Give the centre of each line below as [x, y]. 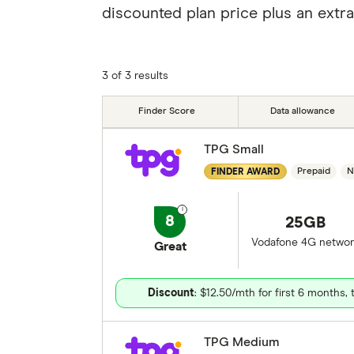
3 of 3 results [135, 76]
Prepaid [313, 171]
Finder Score [167, 111]
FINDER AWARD [245, 172]
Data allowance [302, 111]
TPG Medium [241, 342]
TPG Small [233, 149]
